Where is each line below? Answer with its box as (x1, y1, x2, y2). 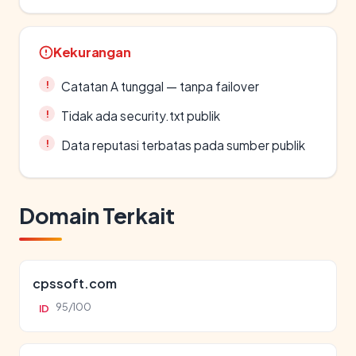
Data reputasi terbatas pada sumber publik (61, 137, 305, 153)
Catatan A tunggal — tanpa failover (61, 79, 259, 94)
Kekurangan (53, 44, 131, 60)
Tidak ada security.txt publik (61, 108, 220, 123)
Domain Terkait (19, 202, 175, 229)
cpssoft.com (33, 275, 117, 292)
